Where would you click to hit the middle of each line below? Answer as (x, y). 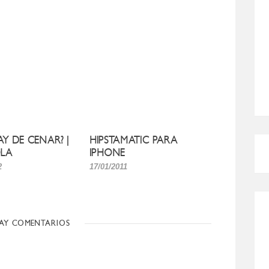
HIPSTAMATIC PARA (134, 140)
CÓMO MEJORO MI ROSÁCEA (204, 232)
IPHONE (107, 153)
